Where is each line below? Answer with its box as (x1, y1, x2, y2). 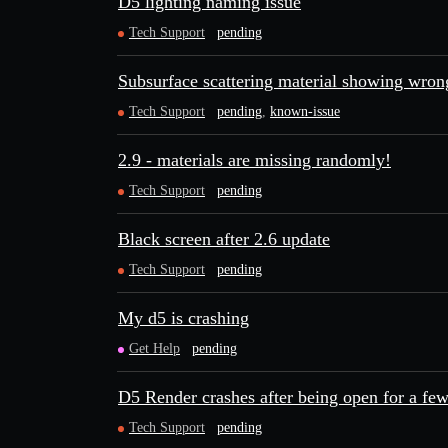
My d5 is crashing (118, 308, 249, 328)
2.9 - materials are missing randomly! (118, 150, 391, 170)
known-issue (270, 103, 340, 119)
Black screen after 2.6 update (118, 229, 330, 249)
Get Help (129, 340, 180, 356)
